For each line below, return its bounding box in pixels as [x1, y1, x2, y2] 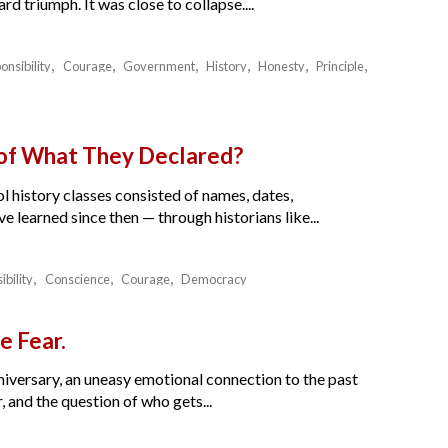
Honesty [258, 58, 306, 75]
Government [122, 58, 195, 75]
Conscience [44, 270, 110, 287]
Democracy [180, 270, 247, 287]
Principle [316, 58, 365, 75]
